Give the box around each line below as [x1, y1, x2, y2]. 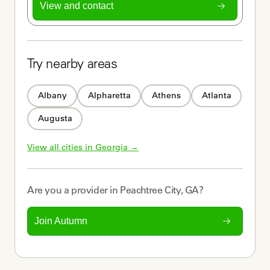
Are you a [27, 183, 71, 196]
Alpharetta [87, 90, 131, 101]
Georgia [95, 141, 128, 152]
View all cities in [27, 141, 95, 152]
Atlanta [201, 90, 231, 101]
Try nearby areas [27, 58, 118, 72]
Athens [151, 90, 181, 101]
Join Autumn [34, 216, 88, 227]
